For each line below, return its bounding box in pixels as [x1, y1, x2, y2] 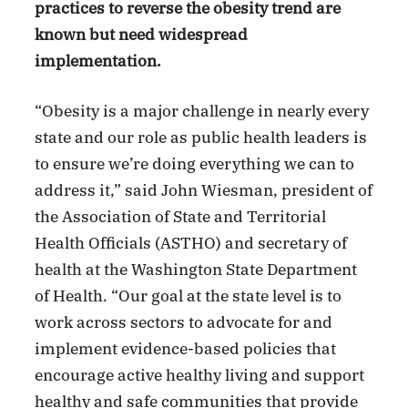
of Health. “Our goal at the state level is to [35, 285, 342, 306]
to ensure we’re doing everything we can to [35, 153, 355, 174]
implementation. [35, 51, 162, 72]
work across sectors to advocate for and [35, 311, 333, 332]
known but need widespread [35, 25, 249, 46]
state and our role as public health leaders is [35, 127, 368, 148]
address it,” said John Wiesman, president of [35, 179, 373, 200]
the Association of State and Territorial [35, 206, 327, 227]
